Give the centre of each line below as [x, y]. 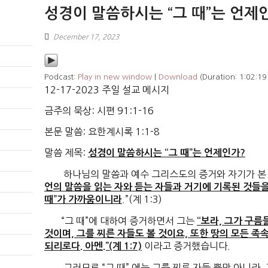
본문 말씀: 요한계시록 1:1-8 [102, 132]
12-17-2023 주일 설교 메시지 [107, 90]
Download [178, 77]
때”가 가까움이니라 [83, 200]
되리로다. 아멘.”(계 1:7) [93, 246]
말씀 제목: [66, 153]
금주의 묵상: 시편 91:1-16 [99, 111]
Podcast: [61, 77]
